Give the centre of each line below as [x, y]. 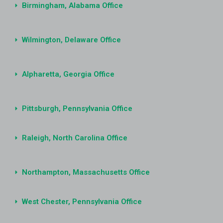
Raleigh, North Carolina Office [74, 138]
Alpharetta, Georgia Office [68, 74]
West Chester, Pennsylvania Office [82, 201]
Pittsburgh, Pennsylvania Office [77, 108]
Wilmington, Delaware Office [71, 40]
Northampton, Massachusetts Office [86, 172]
